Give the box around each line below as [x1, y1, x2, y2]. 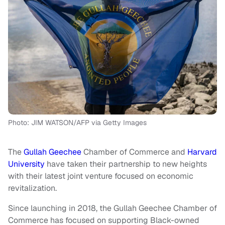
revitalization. [8, 183, 57, 194]
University [8, 159, 45, 170]
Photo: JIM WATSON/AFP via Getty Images [8, 118, 147, 128]
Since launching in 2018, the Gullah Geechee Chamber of [8, 203, 217, 214]
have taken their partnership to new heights [45, 159, 207, 170]
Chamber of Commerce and [81, 147, 187, 158]
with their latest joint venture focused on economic [8, 171, 193, 182]
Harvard [187, 147, 217, 158]
